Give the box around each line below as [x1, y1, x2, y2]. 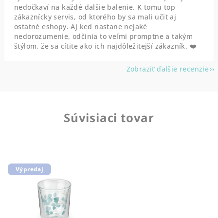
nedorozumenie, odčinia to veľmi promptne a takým [14, 32, 193, 41]
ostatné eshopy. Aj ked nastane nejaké [14, 22, 147, 31]
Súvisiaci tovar [64, 109, 154, 126]
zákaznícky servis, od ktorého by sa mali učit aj [14, 12, 177, 21]
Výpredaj [16, 165, 44, 173]
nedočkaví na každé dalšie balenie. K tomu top [14, 2, 175, 12]
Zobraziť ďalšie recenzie [126, 64, 209, 73]
